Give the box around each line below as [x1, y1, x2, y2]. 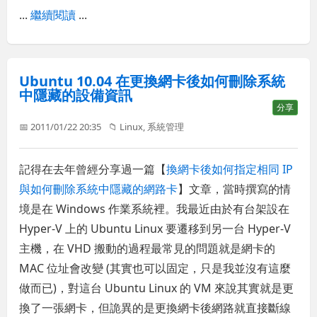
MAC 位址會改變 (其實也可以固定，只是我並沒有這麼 [19, 260, 292, 277]
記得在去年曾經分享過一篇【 [19, 161, 167, 178]
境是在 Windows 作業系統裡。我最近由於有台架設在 [19, 201, 290, 217]
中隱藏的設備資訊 [19, 86, 133, 105]
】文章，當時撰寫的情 [178, 181, 292, 197]
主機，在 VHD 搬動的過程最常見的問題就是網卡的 [19, 241, 276, 257]
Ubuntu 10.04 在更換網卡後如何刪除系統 [19, 71, 286, 91]
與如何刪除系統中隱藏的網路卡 [19, 181, 178, 197]
